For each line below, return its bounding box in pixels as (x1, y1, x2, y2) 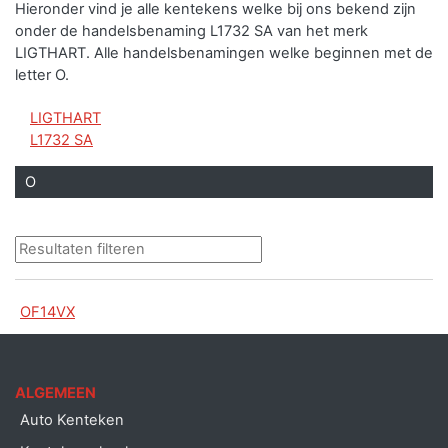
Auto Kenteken (20, 410, 124, 429)
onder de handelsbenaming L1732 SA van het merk (15, 21, 368, 40)
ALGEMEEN (15, 383, 96, 402)
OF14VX (20, 302, 75, 321)
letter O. (15, 65, 69, 84)
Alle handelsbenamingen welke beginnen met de (94, 43, 433, 62)
